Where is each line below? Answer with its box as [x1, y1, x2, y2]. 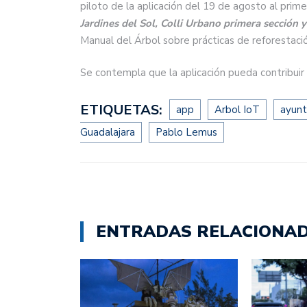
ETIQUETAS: [80, 100, 166, 119]
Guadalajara [80, 125, 135, 139]
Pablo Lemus [156, 125, 217, 139]
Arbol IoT [214, 102, 260, 116]
